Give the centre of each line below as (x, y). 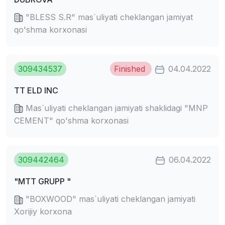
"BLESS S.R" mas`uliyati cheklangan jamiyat (108, 17)
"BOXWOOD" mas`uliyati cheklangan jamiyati (109, 199)
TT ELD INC (36, 90)
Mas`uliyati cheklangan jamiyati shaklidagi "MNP (116, 108)
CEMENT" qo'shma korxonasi (71, 120)
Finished (131, 69)
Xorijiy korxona (43, 211)
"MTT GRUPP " (42, 181)
